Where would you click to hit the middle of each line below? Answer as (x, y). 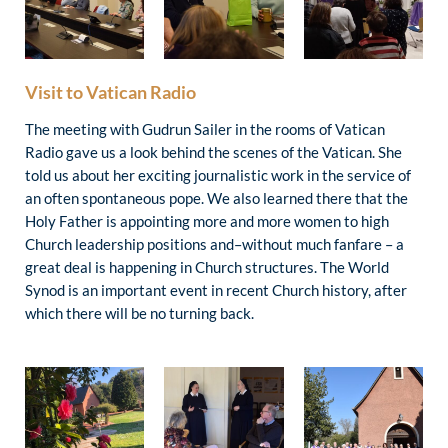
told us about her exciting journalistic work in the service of (218, 174)
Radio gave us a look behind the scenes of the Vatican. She (213, 151)
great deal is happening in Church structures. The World (207, 266)
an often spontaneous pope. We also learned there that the (216, 197)
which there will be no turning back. (139, 312)
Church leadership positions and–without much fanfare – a (214, 243)
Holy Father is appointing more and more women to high (207, 220)
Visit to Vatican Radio (110, 92)
